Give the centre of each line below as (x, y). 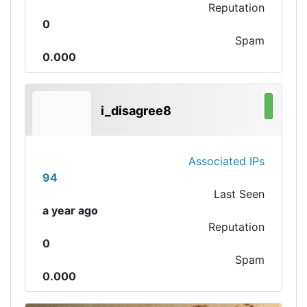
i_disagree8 (136, 111)
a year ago (70, 210)
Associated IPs (226, 161)
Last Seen (239, 194)
